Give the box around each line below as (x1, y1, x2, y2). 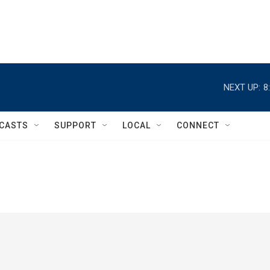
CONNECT (177, 121, 219, 130)
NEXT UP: (224, 81, 260, 93)
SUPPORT (54, 121, 96, 130)
